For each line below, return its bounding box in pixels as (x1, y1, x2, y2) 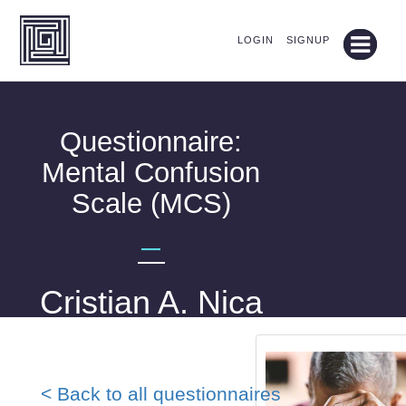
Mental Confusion (42, 157, 261, 188)
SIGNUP (286, 34, 330, 45)
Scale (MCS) (71, 188, 231, 219)
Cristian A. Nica (39, 284, 263, 321)
